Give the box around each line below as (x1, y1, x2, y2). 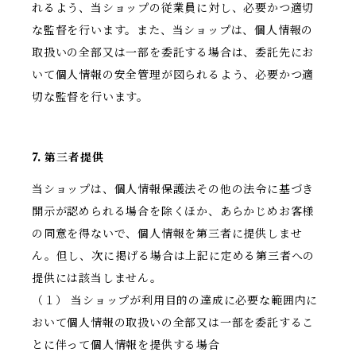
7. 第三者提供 (32, 150, 104, 165)
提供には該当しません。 (32, 271, 162, 286)
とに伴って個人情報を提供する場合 (32, 338, 220, 353)
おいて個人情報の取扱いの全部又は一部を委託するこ (32, 315, 315, 331)
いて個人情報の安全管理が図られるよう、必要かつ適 (32, 68, 315, 83)
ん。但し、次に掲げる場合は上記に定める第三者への (32, 249, 315, 264)
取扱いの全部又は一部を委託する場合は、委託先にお (32, 45, 315, 60)
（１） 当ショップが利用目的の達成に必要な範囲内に (32, 293, 318, 308)
